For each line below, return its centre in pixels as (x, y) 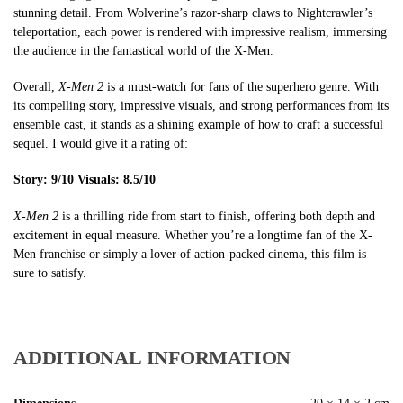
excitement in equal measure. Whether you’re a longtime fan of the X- (193, 235)
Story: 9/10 (44, 180)
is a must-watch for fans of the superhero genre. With (241, 86)
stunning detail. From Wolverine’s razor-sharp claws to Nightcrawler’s (193, 13)
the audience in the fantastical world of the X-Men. (143, 50)
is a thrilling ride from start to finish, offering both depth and (217, 216)
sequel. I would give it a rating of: (101, 143)
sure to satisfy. (50, 273)
